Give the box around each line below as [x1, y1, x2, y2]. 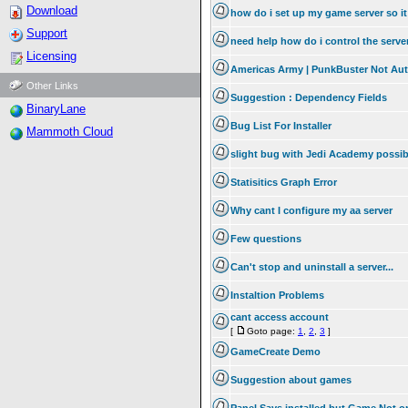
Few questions [230, 233, 301, 244]
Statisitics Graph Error [230, 177, 337, 188]
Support [26, 26, 67, 40]
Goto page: [247, 326, 298, 336]
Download [26, 4, 77, 17]
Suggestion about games [230, 374, 352, 385]
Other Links [26, 80, 78, 91]
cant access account [230, 311, 329, 322]
